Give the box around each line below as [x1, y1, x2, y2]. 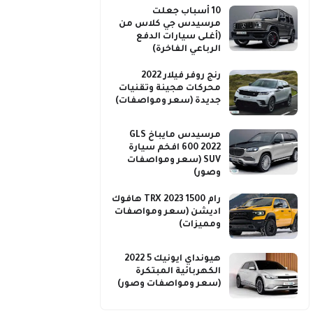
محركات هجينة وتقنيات [119, 84, 221, 94]
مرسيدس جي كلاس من [119, 20, 221, 29]
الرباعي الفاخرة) [152, 45, 221, 54]
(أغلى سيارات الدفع [136, 32, 221, 42]
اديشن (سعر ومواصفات [115, 208, 221, 217]
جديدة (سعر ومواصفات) [115, 96, 221, 106]
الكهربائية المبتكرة [136, 267, 221, 277]
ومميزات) [179, 220, 221, 230]
